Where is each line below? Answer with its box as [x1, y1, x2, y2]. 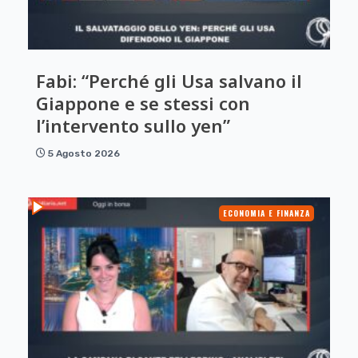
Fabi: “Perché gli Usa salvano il [36, 68, 302, 93]
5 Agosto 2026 [48, 147, 120, 159]
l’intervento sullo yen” [36, 113, 230, 137]
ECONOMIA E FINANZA [223, 206, 310, 219]
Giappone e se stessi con [36, 90, 250, 115]
